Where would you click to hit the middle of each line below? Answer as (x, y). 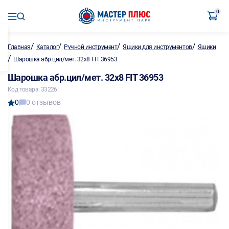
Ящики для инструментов (157, 47)
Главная (19, 47)
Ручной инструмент (91, 47)
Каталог (47, 47)
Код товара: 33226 (32, 89)
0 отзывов (43, 102)
